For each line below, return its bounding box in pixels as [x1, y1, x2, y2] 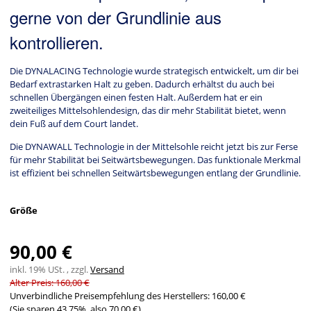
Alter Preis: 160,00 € [10, 276, 90, 289]
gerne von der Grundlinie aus [10, 5, 221, 30]
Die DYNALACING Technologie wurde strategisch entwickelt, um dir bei [10, 65, 299, 78]
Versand [90, 263, 124, 276]
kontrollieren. [10, 30, 103, 55]
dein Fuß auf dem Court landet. [10, 117, 138, 131]
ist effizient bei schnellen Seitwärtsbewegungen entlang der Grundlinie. [10, 167, 301, 180]
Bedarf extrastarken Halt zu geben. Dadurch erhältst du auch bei [10, 78, 274, 91]
